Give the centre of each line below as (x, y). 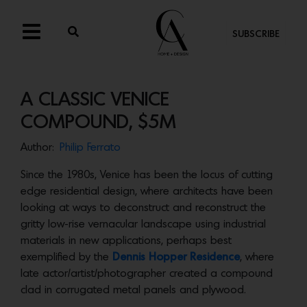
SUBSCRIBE (256, 35)
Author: (37, 148)
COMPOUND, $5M (98, 123)
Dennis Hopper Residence (176, 257)
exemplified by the (66, 257)
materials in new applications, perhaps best (126, 241)
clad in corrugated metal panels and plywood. (133, 290)
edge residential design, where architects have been (147, 192)
